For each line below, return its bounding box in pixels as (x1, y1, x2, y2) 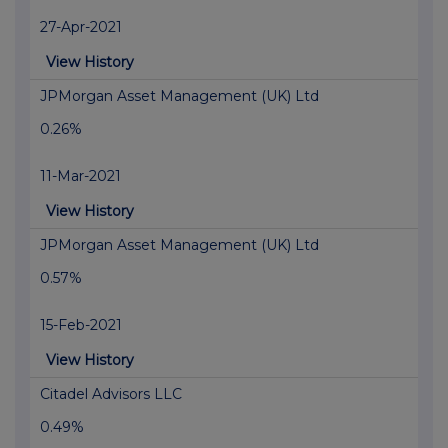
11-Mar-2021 (40, 167, 121, 186)
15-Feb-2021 (40, 316, 122, 335)
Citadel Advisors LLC (40, 385, 182, 404)
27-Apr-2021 (40, 18, 122, 37)
